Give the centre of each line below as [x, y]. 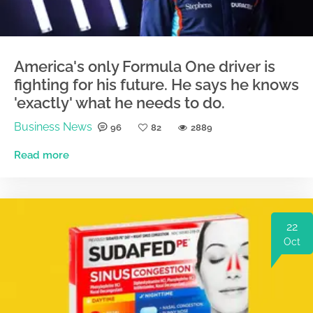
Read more [42, 155]
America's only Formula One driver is [145, 67]
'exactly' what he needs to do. [119, 103]
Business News [53, 127]
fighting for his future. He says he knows [156, 85]
